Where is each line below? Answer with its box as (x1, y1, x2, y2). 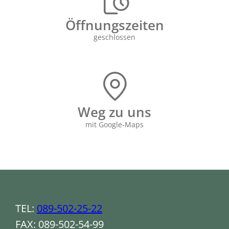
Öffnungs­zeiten (65, 15, 164, 34)
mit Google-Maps (85, 120, 144, 130)
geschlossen (94, 32, 135, 42)
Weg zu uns (78, 103, 151, 122)
